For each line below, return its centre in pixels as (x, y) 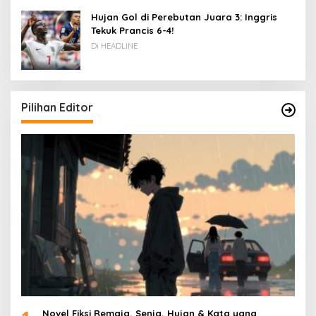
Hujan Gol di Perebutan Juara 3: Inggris (184, 17)
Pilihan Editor (57, 107)
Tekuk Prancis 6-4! (132, 30)
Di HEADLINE (114, 45)
